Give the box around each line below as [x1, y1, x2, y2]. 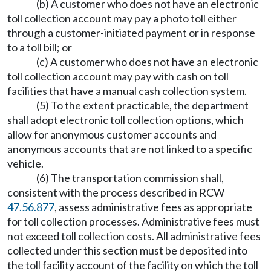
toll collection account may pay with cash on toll [7, 70, 229, 83]
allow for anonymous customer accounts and [7, 128, 217, 141]
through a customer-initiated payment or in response [7, 26, 255, 39]
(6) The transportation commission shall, [36, 171, 224, 184]
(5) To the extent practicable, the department [36, 99, 249, 112]
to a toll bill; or [7, 41, 72, 54]
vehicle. [7, 157, 44, 170]
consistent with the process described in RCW [7, 186, 224, 199]
